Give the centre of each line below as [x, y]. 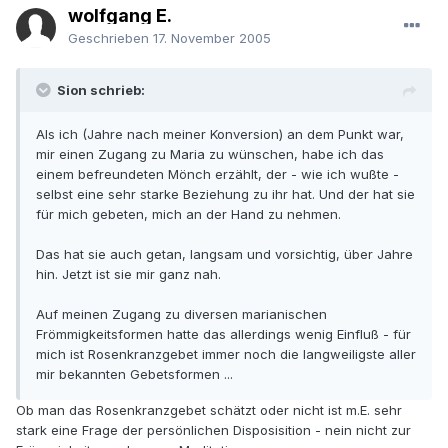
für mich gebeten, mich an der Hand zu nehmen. [188, 214]
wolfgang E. [120, 16]
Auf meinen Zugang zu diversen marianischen [181, 314]
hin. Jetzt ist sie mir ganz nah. [128, 274]
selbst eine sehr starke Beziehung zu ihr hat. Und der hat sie [225, 194]
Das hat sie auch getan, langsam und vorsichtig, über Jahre [224, 254]
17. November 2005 [212, 38]
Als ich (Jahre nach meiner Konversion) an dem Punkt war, [220, 134]
